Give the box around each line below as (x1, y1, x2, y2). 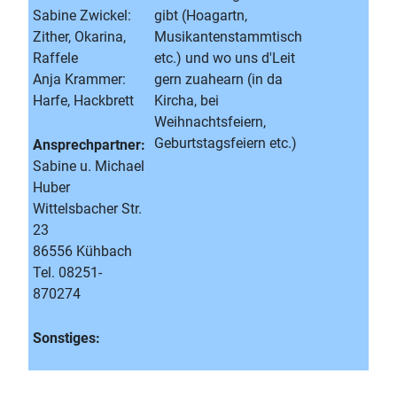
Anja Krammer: (33, 71, 126, 88)
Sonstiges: (33, 330, 100, 346)
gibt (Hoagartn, (154, 7, 247, 24)
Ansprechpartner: (33, 136, 145, 153)
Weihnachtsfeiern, (154, 113, 266, 130)
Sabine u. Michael (33, 158, 144, 175)
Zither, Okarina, (33, 28, 126, 45)
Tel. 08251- (33, 264, 102, 281)
